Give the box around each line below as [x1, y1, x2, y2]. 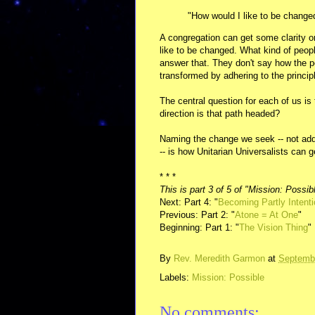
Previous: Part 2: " [160, 209, 235, 220]
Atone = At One [235, 209, 298, 220]
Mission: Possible [192, 271, 264, 283]
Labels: [160, 271, 192, 283]
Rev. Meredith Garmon [174, 252, 265, 264]
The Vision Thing [239, 221, 308, 233]
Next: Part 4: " [160, 196, 218, 207]
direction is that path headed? [160, 108, 280, 119]
